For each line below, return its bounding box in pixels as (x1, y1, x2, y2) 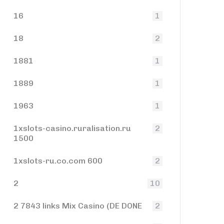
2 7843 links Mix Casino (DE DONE (13, 201, 142, 210)
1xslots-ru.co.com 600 (13, 156, 102, 165)
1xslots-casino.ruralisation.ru (13, 123, 131, 133)
